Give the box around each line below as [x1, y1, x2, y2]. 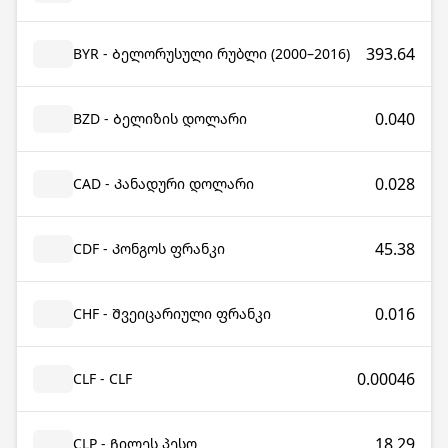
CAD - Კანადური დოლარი [73, 174, 254, 193]
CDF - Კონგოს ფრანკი [73, 239, 225, 258]
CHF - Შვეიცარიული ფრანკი [73, 304, 271, 323]
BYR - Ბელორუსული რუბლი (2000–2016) [73, 44, 350, 63]
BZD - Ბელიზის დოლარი [73, 109, 247, 128]
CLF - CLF [73, 369, 132, 388]
